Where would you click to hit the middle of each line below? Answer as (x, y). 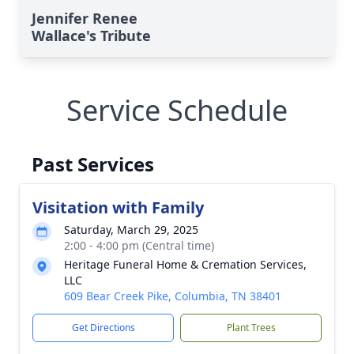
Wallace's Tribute (91, 36)
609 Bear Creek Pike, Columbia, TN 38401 (173, 296)
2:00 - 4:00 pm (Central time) (139, 245)
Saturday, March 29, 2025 (131, 230)
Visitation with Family (118, 207)
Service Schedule (177, 110)
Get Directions (103, 328)
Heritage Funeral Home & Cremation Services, (185, 264)
